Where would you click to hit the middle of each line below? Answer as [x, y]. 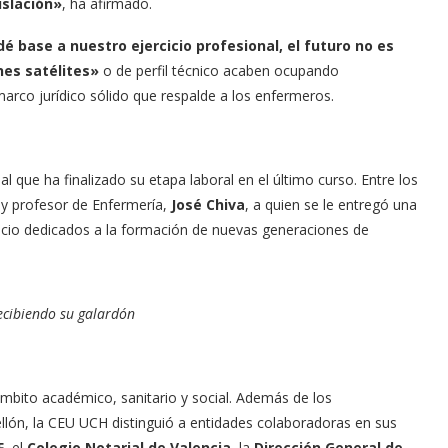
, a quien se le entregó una [331, 205]
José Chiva [208, 205]
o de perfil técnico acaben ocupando [219, 71]
